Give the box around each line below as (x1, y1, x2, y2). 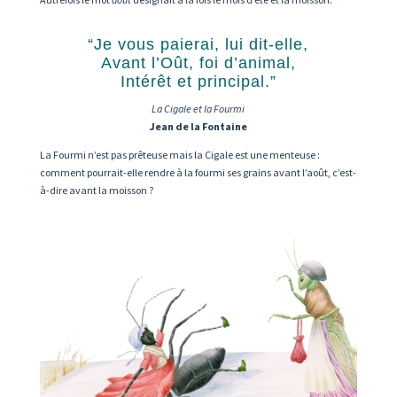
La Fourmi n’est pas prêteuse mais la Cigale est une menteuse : (39, 148, 320, 162)
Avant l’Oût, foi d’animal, (100, 54, 296, 73)
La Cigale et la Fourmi (152, 102, 245, 116)
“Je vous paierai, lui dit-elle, (88, 35, 309, 54)
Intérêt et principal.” (120, 73, 276, 91)
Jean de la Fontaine (149, 120, 247, 134)
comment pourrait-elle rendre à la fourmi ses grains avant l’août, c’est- (39, 166, 356, 180)
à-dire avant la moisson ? (39, 183, 153, 198)
